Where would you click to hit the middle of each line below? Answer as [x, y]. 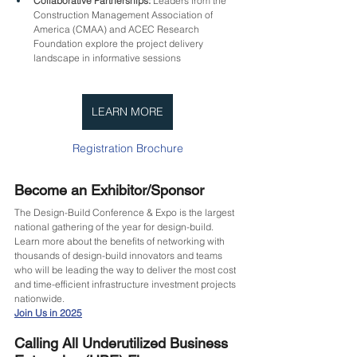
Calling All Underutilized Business [123, 343]
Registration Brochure [127, 148]
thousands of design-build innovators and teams [120, 255]
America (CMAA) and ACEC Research [118, 29]
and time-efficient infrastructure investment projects [126, 284]
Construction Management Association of [124, 14]
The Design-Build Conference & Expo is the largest [126, 212]
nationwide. [39, 298]
